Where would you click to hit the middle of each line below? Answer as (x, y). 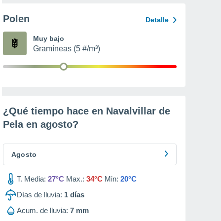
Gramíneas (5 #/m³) (67, 49)
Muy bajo (49, 38)
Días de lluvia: (39, 195)
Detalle (157, 20)
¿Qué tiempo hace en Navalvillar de (87, 111)
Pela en (22, 124)
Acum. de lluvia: (42, 210)
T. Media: (31, 179)
